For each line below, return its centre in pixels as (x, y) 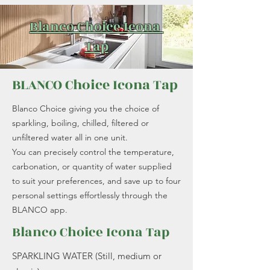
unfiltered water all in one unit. (70, 137)
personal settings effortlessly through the (90, 195)
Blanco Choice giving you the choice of (86, 108)
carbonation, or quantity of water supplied (92, 166)
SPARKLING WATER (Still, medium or (87, 256)
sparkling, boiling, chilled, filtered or (80, 123)
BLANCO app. (40, 210)
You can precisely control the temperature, (93, 152)
